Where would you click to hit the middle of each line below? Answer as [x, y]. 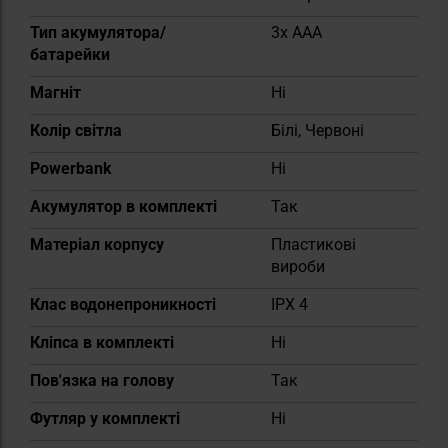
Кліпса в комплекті [102, 342]
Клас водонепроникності [123, 304]
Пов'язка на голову [102, 380]
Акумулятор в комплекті [123, 206]
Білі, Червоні [317, 130]
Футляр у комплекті [105, 418]
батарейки [70, 54]
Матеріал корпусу [97, 244]
